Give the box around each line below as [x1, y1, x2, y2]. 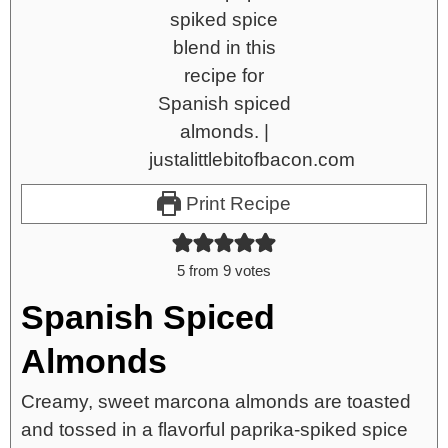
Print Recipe [181, 192, 292, 214]
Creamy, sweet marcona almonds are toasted [21, 390, 411, 412]
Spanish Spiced [21, 297, 275, 336]
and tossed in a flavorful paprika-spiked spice [21, 418, 408, 440]
